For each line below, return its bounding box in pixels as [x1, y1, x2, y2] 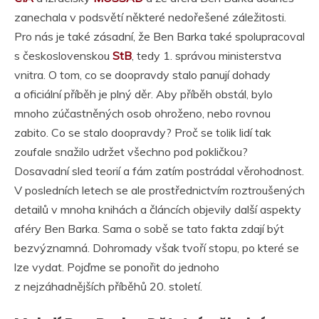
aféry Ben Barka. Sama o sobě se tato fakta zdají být [14, 221, 284, 236]
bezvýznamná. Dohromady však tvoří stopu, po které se [14, 241, 299, 256]
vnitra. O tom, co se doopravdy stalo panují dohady [14, 68, 271, 83]
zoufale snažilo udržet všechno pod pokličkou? [14, 145, 248, 159]
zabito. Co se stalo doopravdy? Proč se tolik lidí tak [14, 125, 271, 140]
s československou [14, 48, 113, 63]
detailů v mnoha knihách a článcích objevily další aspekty [14, 202, 301, 217]
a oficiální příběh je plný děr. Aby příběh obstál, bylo [14, 87, 273, 102]
